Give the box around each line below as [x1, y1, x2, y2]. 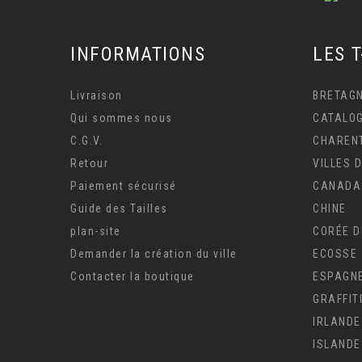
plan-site [70, 224, 121, 238]
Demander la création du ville [70, 246, 238, 260]
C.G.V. [70, 133, 103, 147]
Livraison [70, 88, 123, 102]
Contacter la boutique [70, 269, 195, 283]
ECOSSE [313, 246, 357, 260]
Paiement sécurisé [70, 179, 177, 192]
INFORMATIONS [70, 42, 205, 65]
